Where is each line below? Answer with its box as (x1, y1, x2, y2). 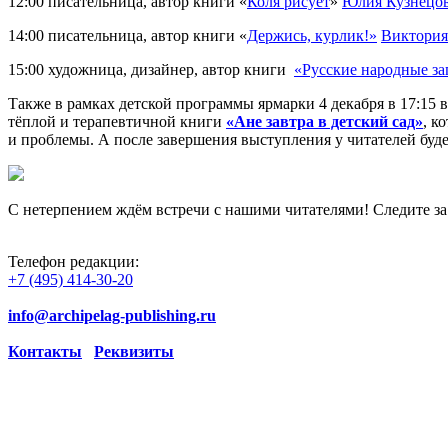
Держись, (247, 27, 315, 45)
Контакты (8, 343, 82, 361)
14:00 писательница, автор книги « (8, 27, 247, 45)
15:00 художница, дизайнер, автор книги (8, 61, 294, 79)
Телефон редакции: (8, 253, 139, 271)
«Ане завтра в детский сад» (226, 113, 423, 131)
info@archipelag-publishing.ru (8, 307, 216, 325)
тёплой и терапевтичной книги (8, 113, 226, 131)
